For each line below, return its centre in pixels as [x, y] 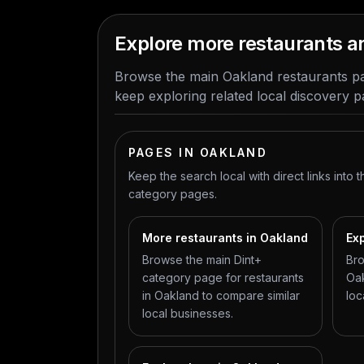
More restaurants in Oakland [225, 238]
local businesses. [188, 313]
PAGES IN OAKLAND [198, 152]
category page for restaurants [223, 277]
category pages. [173, 194]
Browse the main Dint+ [202, 260]
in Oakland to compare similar [221, 295]
